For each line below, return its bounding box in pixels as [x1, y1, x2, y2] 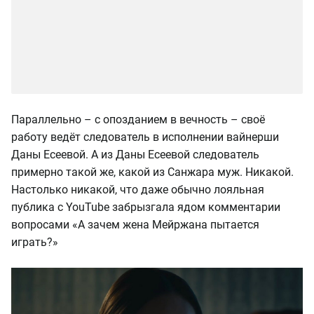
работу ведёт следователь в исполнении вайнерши [11, 130, 279, 144]
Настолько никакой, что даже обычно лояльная [11, 183, 264, 197]
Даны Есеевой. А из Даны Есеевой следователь [11, 148, 259, 162]
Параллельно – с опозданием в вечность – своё [11, 113, 265, 127]
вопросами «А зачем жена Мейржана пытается [11, 218, 259, 232]
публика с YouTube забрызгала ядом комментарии [11, 200, 280, 214]
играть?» [11, 235, 58, 250]
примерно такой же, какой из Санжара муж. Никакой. [11, 165, 294, 179]
